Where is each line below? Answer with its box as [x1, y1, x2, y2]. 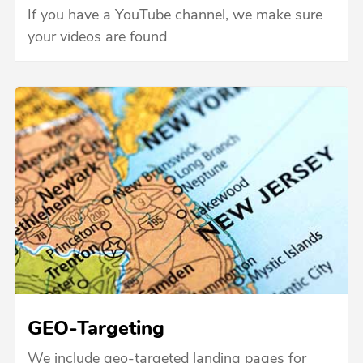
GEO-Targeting [27, 320, 164, 340]
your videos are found [27, 29, 167, 45]
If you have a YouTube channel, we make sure [27, 7, 322, 23]
